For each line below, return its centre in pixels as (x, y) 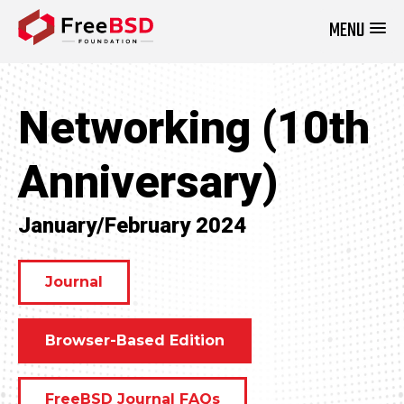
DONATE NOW (269, 40)
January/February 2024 (132, 226)
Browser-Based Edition (135, 340)
